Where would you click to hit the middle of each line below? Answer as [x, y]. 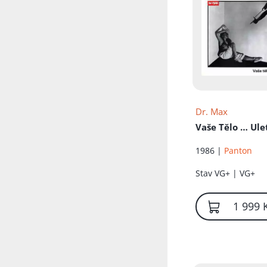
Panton [238, 150]
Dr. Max [212, 112]
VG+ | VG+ [235, 173]
